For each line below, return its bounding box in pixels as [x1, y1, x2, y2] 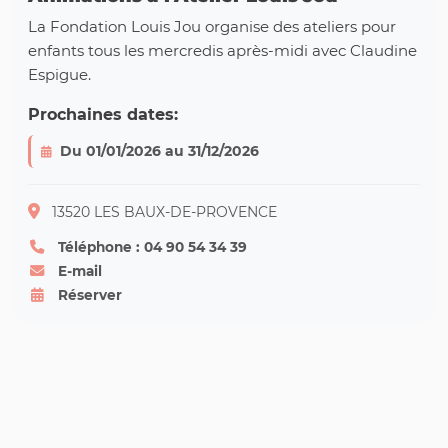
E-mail [54, 263, 102, 280]
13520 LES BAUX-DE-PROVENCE [48, 203, 277, 222]
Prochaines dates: [28, 105, 178, 125]
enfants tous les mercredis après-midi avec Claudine [28, 41, 417, 61]
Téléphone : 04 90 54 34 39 [54, 239, 247, 256]
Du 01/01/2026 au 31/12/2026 [60, 142, 259, 161]
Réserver [54, 287, 122, 304]
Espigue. [28, 65, 91, 85]
